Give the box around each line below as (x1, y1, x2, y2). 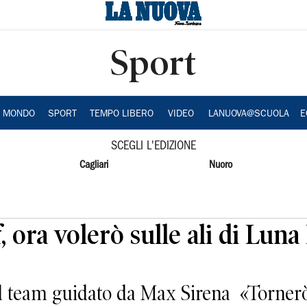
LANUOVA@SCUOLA (208, 110, 289, 119)
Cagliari (79, 160, 108, 170)
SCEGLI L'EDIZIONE (111, 141, 196, 151)
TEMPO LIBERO (89, 110, 153, 119)
